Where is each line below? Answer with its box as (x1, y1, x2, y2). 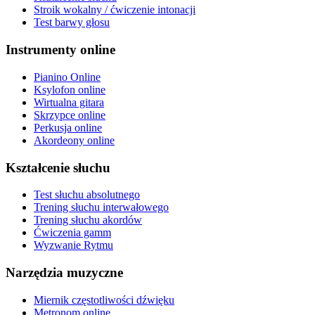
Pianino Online (34, 70, 101, 83)
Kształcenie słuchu (6, 160, 110, 175)
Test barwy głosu (34, 16, 110, 29)
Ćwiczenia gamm (34, 226, 111, 239)
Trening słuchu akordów (34, 214, 142, 226)
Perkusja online (34, 121, 102, 134)
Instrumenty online (6, 42, 115, 58)
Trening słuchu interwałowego (34, 201, 169, 214)
